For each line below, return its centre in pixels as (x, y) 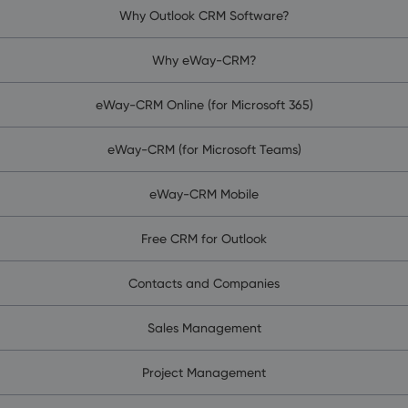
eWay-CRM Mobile (204, 194)
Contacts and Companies (204, 283)
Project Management (204, 372)
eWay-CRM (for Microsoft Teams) (204, 149)
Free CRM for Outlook (204, 238)
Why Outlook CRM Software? (204, 15)
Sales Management (204, 327)
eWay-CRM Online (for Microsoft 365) (204, 104)
